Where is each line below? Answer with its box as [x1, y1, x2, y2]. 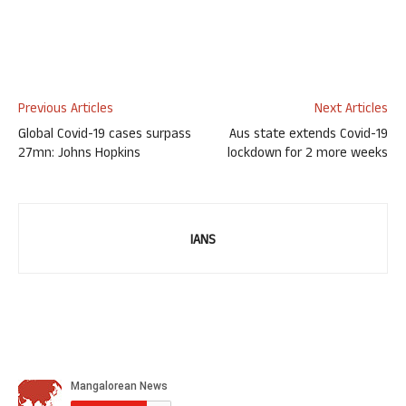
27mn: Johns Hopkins [18, 143, 140, 166]
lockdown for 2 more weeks [227, 143, 388, 166]
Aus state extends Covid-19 [229, 124, 388, 147]
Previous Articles [18, 99, 113, 121]
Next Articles [314, 99, 388, 121]
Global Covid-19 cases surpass [18, 124, 191, 147]
